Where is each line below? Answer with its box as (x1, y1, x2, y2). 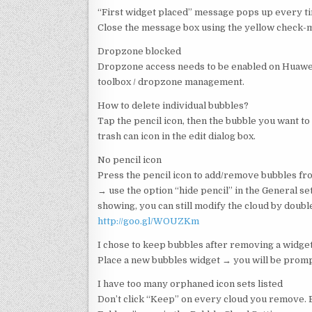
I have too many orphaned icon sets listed (97, 278, 283, 289)
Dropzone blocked (97, 45, 181, 56)
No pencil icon (97, 154, 162, 165)
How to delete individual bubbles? (97, 100, 249, 111)
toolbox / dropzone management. (97, 76, 244, 87)
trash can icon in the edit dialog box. (97, 130, 256, 141)
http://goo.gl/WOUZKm (97, 215, 199, 226)
